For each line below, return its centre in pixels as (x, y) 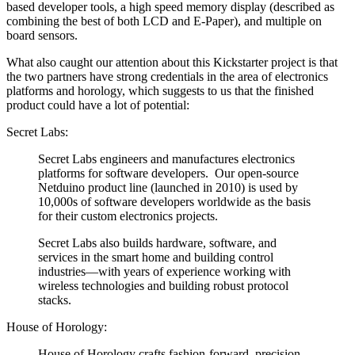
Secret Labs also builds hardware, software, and (157, 242)
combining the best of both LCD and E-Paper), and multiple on (164, 21)
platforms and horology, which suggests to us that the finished (160, 90)
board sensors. (44, 35)
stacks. (55, 300)
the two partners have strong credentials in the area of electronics (167, 76)
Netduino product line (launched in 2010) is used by (168, 187)
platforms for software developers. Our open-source (168, 173)
